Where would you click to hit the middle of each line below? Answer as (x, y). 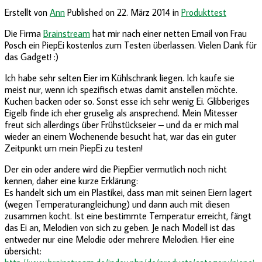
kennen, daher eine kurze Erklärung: (71, 180)
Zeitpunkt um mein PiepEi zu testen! (74, 148)
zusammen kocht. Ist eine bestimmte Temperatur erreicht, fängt (128, 216)
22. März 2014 (144, 12)
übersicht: (23, 251)
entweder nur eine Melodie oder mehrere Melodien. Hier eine (120, 239)
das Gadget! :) (32, 56)
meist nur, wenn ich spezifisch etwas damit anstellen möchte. (121, 89)
